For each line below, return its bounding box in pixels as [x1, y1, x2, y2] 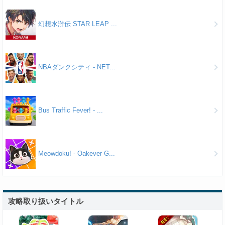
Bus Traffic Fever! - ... [38, 106, 103, 115]
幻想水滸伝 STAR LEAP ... [38, 20, 118, 28]
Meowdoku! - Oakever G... [38, 150, 116, 158]
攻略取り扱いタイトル [8, 197, 84, 206]
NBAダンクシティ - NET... [38, 63, 116, 71]
